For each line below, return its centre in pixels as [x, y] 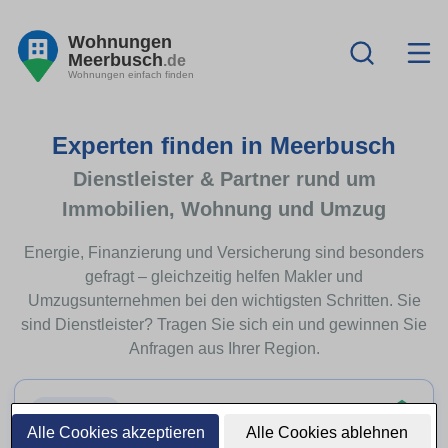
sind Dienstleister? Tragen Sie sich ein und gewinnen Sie [224, 324]
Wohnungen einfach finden [131, 74]
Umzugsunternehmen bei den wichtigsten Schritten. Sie [224, 300]
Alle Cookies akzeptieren [115, 432]
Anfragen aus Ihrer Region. [224, 348]
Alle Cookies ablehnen [327, 432]
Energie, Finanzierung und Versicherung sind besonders [224, 252]
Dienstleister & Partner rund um [224, 179]
